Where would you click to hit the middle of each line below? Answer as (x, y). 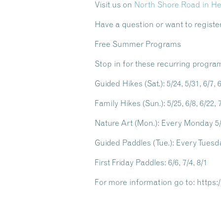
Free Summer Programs (138, 44)
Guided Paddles (123, 143)
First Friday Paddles (129, 162)
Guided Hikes (119, 83)
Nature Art (114, 123)
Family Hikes (118, 103)
